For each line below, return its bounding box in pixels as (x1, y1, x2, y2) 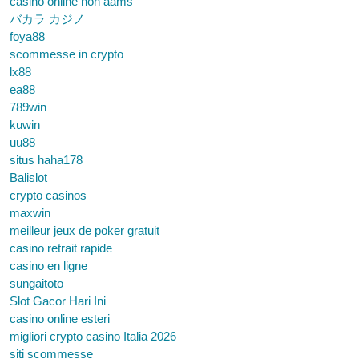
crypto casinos (10, 188, 87, 202)
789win (10, 100, 46, 114)
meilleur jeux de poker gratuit (10, 224, 159, 237)
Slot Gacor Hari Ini (10, 294, 106, 308)
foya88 (10, 30, 45, 43)
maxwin (10, 206, 50, 220)
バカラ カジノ (10, 12, 85, 26)
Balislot (10, 171, 47, 184)
